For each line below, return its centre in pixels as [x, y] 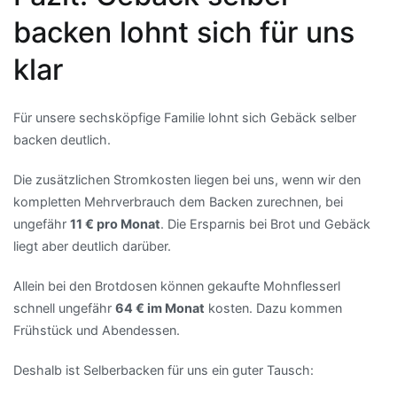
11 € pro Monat [115, 223]
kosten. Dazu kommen [273, 307]
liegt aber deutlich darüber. [92, 245]
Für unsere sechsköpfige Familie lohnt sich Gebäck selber [185, 117]
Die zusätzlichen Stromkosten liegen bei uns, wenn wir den [187, 179]
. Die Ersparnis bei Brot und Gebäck [265, 223]
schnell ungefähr [64, 307]
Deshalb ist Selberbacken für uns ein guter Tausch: [163, 370]
